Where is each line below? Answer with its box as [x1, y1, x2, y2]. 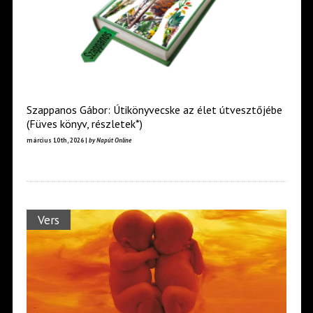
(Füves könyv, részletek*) [26, 116, 143, 131]
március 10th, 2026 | [26, 136, 89, 144]
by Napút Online [88, 136, 131, 144]
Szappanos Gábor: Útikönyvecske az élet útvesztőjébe [26, 102, 282, 117]
